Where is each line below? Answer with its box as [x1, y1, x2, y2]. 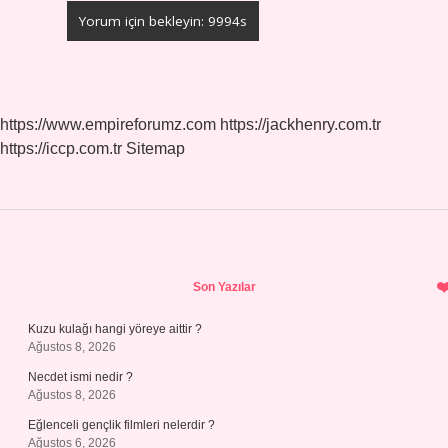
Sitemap [126, 140, 185, 157]
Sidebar [27, 260, 164, 301]
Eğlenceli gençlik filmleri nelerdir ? [28, 418, 215, 432]
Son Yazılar [192, 280, 256, 294]
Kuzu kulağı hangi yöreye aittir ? [28, 322, 202, 336]
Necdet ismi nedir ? [28, 370, 133, 384]
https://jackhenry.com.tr [220, 116, 381, 133]
